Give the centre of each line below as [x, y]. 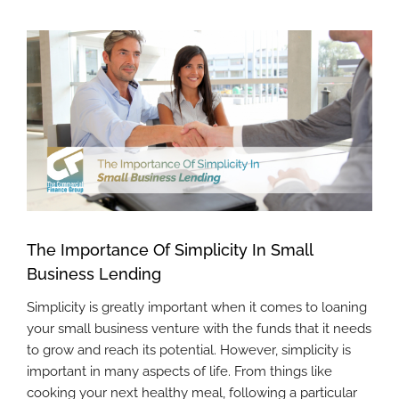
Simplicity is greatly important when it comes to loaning [197, 308]
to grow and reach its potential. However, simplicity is [189, 350]
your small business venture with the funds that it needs [199, 329]
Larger [46, 61]
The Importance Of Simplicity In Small [170, 249]
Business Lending [94, 273]
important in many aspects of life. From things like [179, 372]
